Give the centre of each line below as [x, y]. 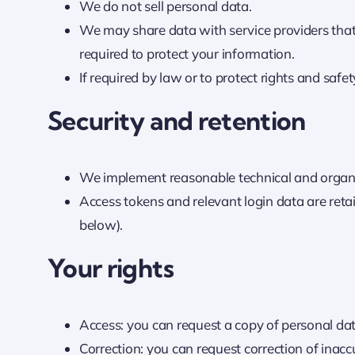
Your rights [110, 268]
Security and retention [176, 120]
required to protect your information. [187, 53]
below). [101, 225]
